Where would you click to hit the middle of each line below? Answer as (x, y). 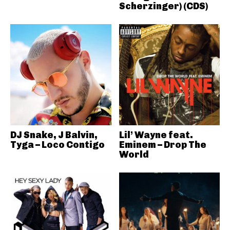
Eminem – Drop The (162, 145)
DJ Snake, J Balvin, (54, 135)
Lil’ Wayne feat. (156, 135)
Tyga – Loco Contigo (57, 145)
